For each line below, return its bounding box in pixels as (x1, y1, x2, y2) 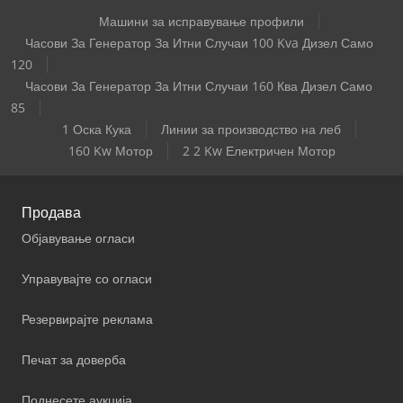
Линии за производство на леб (160, 121, 341, 139)
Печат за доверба (22, 351, 126, 369)
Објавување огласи (22, 229, 135, 247)
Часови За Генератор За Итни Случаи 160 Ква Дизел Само (25, 77, 372, 95)
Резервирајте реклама (22, 310, 153, 328)
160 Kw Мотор (67, 142, 153, 160)
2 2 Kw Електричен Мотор (182, 142, 336, 160)
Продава (22, 202, 81, 223)
